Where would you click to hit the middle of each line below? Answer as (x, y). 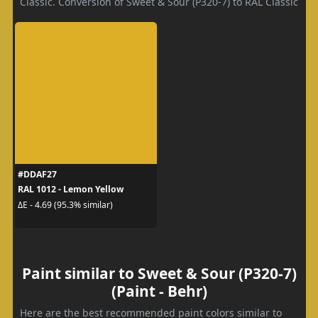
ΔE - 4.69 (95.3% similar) (65, 204)
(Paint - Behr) (159, 291)
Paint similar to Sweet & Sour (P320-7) (159, 273)
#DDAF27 (37, 174)
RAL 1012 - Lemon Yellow (70, 189)
